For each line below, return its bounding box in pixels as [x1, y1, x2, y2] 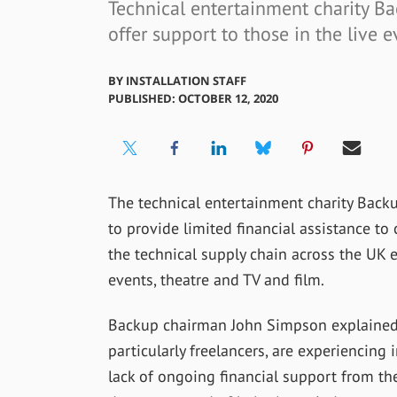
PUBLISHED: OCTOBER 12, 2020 [107, 90, 278, 107]
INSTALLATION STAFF [125, 73, 246, 90]
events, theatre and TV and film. [107, 269, 324, 291]
